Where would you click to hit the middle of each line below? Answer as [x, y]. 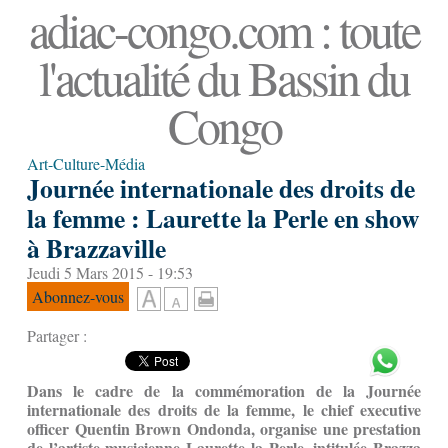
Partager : [57, 336]
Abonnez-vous [78, 297]
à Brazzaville [96, 248]
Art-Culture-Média [86, 164]
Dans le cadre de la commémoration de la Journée [224, 391]
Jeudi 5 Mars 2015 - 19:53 [110, 273]
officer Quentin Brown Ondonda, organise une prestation [224, 429]
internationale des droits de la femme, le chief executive [224, 410]
